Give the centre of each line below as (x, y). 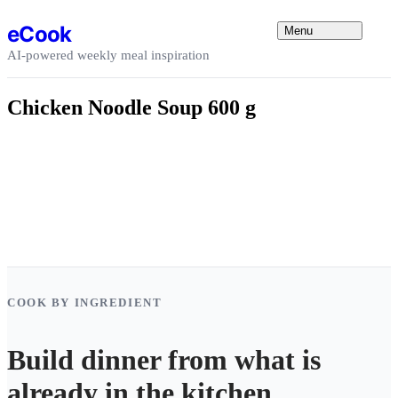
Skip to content (48, 14)
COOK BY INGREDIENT (85, 302)
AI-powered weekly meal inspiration (108, 55)
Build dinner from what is (164, 360)
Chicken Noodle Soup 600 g (131, 107)
